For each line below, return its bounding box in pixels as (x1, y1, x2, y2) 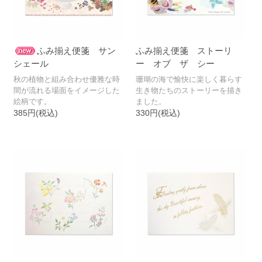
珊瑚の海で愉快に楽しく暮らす (135, 75, 242, 84)
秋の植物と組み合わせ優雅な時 (13, 75, 120, 84)
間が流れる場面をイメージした (13, 86, 120, 95)
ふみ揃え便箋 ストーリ (135, 46, 232, 56)
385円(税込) (13, 108, 58, 118)
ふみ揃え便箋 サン (37, 46, 116, 56)
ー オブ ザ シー (135, 58, 215, 69)
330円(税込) (135, 108, 180, 118)
